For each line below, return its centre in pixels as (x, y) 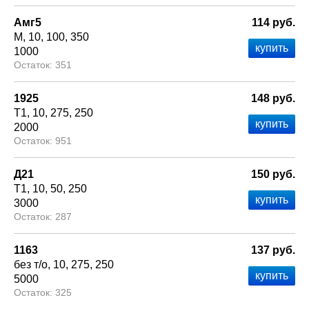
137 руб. (273, 250)
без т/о (31, 265)
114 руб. (273, 23)
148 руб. (273, 99)
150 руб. (273, 175)
